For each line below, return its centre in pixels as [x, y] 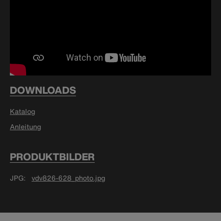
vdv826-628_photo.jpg [68, 178]
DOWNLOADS [43, 90]
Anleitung [25, 127]
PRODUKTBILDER [52, 157]
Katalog [22, 111]
